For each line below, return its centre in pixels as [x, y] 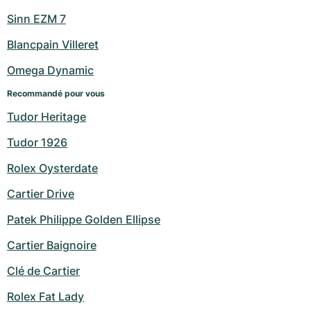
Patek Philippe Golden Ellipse [84, 219]
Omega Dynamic [50, 70]
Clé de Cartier [43, 271]
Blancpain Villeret [53, 44]
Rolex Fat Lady [45, 296]
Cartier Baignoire [52, 245]
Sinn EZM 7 [36, 19]
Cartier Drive [41, 194]
